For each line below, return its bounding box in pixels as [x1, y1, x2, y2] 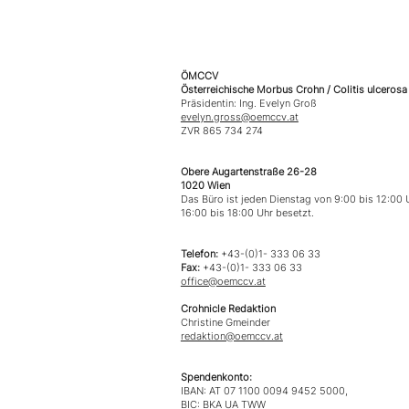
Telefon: [180, 247, 221, 261]
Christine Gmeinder [180, 316, 270, 330]
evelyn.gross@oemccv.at [180, 110, 299, 124]
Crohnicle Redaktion [180, 302, 276, 316]
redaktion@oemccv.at [180, 330, 283, 343]
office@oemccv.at [180, 275, 266, 288]
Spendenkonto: [180, 371, 255, 384]
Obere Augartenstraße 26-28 [180, 165, 317, 179]
